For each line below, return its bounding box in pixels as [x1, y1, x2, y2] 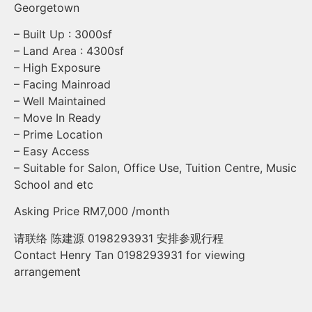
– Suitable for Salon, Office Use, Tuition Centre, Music [14, 161, 297, 175]
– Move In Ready [14, 111, 101, 125]
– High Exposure [14, 61, 100, 75]
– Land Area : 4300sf [14, 44, 124, 58]
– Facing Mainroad [14, 77, 111, 92]
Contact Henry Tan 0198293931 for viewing [14, 247, 245, 262]
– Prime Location [14, 127, 102, 142]
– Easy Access [14, 144, 89, 159]
